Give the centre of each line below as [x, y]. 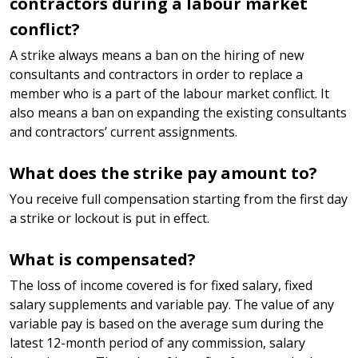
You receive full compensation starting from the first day [179, 199]
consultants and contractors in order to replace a [156, 74]
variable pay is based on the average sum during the [167, 323]
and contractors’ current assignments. [123, 131]
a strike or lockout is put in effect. [109, 218]
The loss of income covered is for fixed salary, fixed [161, 285]
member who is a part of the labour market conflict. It [169, 93]
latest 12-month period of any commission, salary [157, 342]
